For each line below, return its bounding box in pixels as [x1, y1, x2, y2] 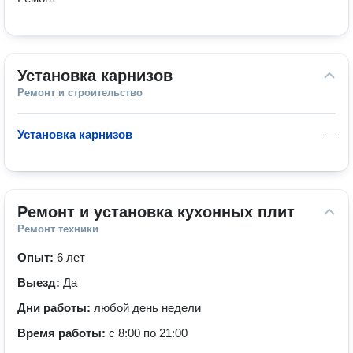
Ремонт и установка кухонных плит [17, 203, 295, 221]
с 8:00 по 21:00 [109, 326, 188, 340]
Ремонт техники [17, 223, 98, 235]
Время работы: [17, 326, 109, 340]
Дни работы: [17, 301, 94, 314]
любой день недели [94, 301, 201, 314]
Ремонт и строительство [17, 87, 143, 98]
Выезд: [17, 276, 63, 289]
